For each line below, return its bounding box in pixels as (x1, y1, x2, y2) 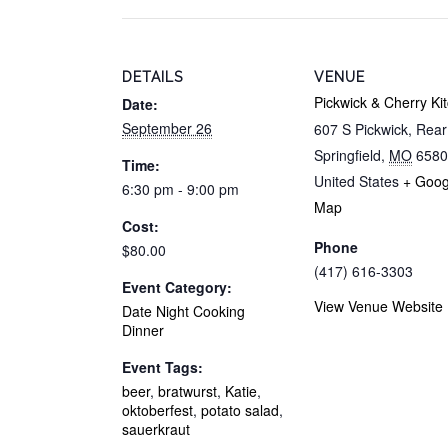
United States (314, 170, 399, 191)
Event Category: (122, 276, 232, 297)
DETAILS (122, 68, 183, 85)
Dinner (122, 319, 164, 340)
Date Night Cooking (122, 300, 245, 321)
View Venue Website (314, 295, 443, 316)
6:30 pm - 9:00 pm (122, 178, 239, 199)
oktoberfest (122, 399, 193, 420)
